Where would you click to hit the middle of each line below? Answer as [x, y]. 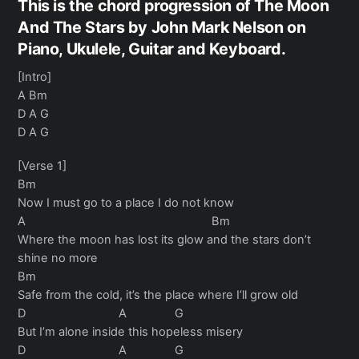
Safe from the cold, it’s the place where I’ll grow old [158, 294]
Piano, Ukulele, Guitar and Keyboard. [152, 48]
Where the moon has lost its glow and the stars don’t [165, 239]
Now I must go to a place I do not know [126, 202]
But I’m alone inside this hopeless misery [131, 331]
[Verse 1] [42, 165]
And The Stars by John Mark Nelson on [162, 27]
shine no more [58, 258]
